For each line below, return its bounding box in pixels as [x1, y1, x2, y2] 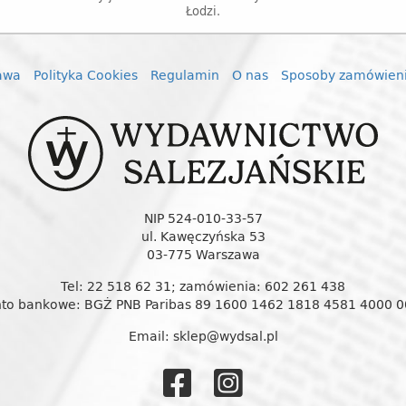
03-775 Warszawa [146, 245, 260, 265]
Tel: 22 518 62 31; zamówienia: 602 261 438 [61, 276, 345, 296]
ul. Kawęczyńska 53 [140, 227, 266, 246]
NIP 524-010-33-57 [143, 208, 263, 228]
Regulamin [150, 65, 219, 85]
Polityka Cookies [34, 65, 138, 85]
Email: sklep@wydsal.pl [128, 326, 278, 346]
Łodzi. [186, 2, 220, 21]
